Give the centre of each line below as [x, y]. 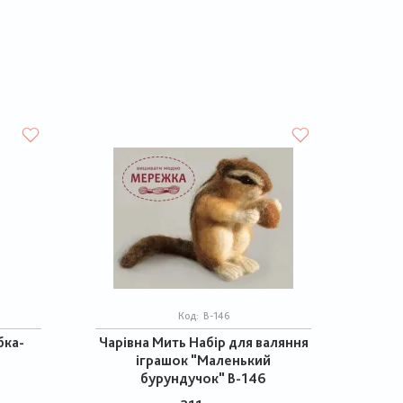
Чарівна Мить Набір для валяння [203, 342]
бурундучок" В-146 [203, 378]
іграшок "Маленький [203, 360]
